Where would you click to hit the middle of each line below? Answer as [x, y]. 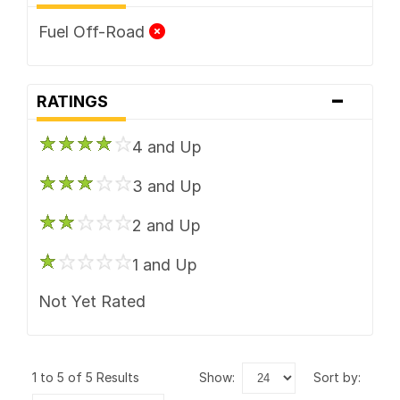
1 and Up [164, 264]
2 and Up [166, 225]
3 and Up [167, 186]
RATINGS [77, 101]
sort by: [341, 377]
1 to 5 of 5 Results [89, 377]
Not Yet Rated [92, 301]
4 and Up [167, 146]
